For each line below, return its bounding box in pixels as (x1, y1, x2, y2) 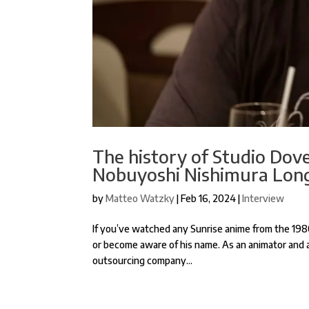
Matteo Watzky (106, 192, 175, 204)
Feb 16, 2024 (181, 192, 237, 204)
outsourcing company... (92, 254, 193, 266)
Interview (242, 192, 285, 204)
